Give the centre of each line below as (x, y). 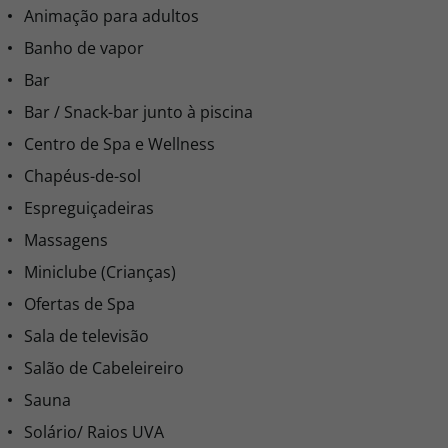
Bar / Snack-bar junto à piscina (138, 112)
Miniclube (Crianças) (100, 272)
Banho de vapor (84, 48)
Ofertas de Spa (79, 304)
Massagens (66, 240)
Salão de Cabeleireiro (104, 368)
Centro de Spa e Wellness (119, 144)
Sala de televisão (86, 336)
